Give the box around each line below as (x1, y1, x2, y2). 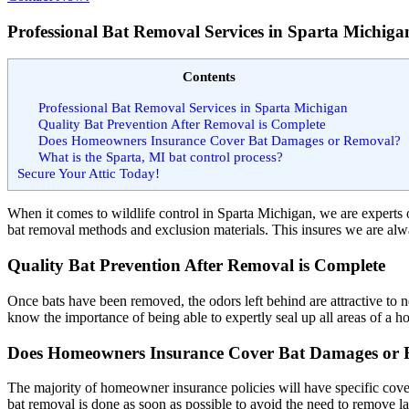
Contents (183, 68, 236, 85)
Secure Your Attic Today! (17, 164, 160, 181)
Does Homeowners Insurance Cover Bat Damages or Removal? (37, 131, 401, 148)
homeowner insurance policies (100, 380, 275, 396)
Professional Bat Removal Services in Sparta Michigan (37, 99, 348, 115)
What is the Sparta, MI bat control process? (37, 148, 283, 164)
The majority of (7, 380, 100, 396)
